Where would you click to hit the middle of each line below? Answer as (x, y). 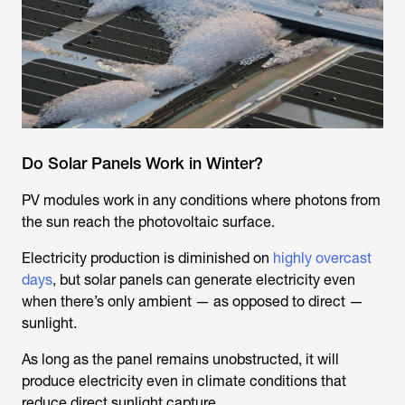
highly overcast (322, 259)
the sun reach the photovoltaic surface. (148, 222)
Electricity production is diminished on (147, 259)
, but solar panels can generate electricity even (204, 280)
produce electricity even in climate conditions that (184, 381)
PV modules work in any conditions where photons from (201, 201)
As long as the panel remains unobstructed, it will (180, 360)
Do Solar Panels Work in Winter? (142, 164)
